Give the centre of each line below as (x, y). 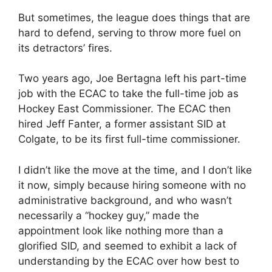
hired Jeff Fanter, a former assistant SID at (122, 124)
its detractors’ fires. (65, 48)
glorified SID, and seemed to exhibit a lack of (127, 246)
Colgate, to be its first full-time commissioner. (129, 139)
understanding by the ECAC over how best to (129, 261)
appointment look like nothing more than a (121, 230)
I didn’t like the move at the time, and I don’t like (135, 170)
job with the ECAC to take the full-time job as (128, 93)
